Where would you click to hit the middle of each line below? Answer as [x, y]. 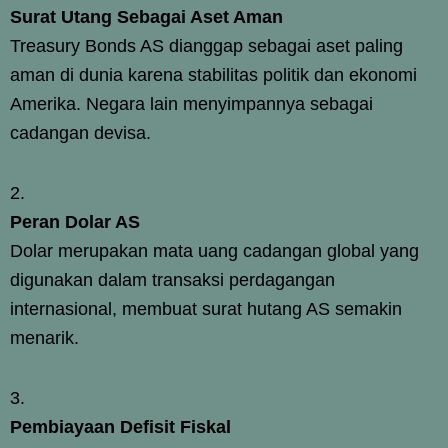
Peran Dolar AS [75, 221]
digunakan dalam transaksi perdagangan [172, 279]
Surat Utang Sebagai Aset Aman [146, 16]
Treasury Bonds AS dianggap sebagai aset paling [206, 45]
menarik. [44, 337]
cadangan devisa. [80, 132]
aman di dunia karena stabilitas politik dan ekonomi [213, 74]
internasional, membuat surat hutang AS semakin [206, 308]
